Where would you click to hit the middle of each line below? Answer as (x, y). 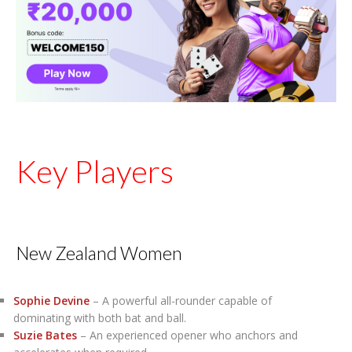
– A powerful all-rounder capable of (180, 301)
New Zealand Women (99, 253)
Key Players (95, 171)
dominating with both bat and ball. (99, 318)
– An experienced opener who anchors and (187, 335)
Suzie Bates (45, 335)
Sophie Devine (51, 301)
